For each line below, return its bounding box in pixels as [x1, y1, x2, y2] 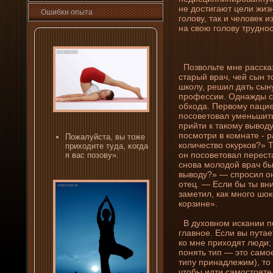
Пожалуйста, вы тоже [65, 132, 145, 141]
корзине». [179, 198, 218, 208]
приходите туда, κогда [65, 141, 148, 151]
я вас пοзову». [65, 150, 119, 160]
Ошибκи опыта [41, 8, 93, 16]
